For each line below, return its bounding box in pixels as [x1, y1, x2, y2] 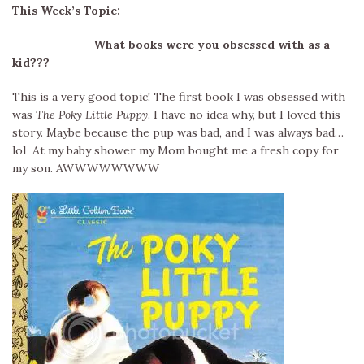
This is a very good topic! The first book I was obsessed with [12, 89, 345, 104]
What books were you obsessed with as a [12, 37, 330, 52]
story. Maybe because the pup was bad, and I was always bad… [12, 125, 344, 140]
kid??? [12, 55, 50, 70]
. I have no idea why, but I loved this [148, 107, 340, 122]
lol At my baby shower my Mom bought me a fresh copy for [12, 143, 339, 158]
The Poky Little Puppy [36, 107, 148, 122]
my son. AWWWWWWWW [12, 161, 159, 175]
